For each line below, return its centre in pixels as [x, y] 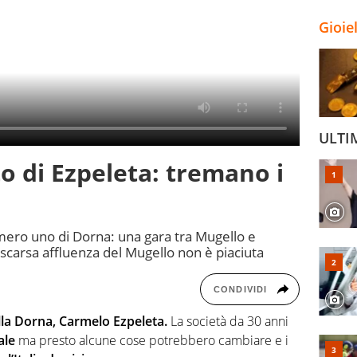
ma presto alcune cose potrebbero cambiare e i [152, 341]
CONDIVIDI [240, 290]
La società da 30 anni [228, 322]
